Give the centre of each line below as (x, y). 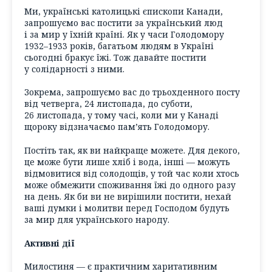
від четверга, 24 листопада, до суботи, (108, 104)
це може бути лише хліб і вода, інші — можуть (127, 162)
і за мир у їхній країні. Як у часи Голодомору (124, 34)
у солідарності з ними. (74, 69)
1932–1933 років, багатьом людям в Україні (119, 46)
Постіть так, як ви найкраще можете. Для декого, (132, 151)
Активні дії (49, 243)
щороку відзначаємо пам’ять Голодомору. (117, 127)
